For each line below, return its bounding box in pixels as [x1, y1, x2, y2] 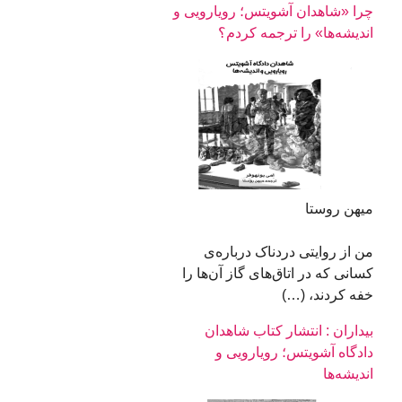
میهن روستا [304, 201, 373, 217]
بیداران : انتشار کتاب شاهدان [204, 323, 373, 339]
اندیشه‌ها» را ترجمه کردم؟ [217, 25, 373, 41]
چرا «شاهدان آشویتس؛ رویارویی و [172, 4, 373, 20]
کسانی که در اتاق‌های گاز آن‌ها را [181, 266, 373, 282]
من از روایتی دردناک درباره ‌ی [203, 244, 373, 260]
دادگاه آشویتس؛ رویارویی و [214, 345, 373, 361]
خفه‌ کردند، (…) [267, 287, 373, 303]
